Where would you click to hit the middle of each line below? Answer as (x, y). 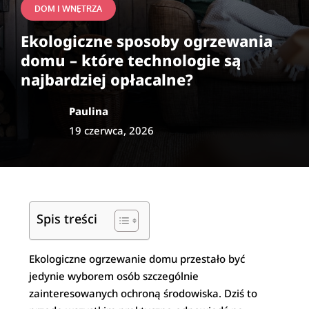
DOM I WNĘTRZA (68, 9)
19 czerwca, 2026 (111, 130)
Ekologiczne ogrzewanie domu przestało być (137, 259)
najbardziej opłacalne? (107, 79)
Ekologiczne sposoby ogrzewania (147, 41)
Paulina (89, 111)
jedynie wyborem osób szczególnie (114, 276)
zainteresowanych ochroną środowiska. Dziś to (143, 293)
